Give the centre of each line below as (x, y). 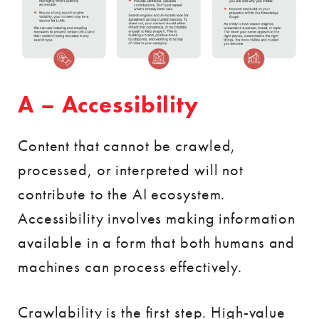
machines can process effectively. (130, 266)
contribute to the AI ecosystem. (122, 194)
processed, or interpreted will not (131, 169)
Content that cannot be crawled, (127, 145)
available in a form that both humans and (157, 242)
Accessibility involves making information (157, 218)
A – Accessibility (108, 104)
